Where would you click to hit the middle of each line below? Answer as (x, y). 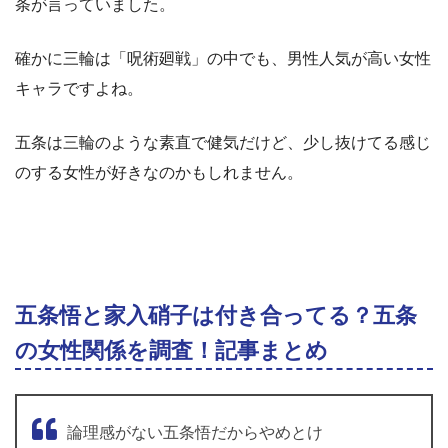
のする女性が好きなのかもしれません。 (159, 172)
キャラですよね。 (79, 88)
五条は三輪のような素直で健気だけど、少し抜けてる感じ (223, 142)
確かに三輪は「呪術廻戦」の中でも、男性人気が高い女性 (223, 58)
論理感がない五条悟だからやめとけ (195, 432)
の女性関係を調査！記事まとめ (171, 350)
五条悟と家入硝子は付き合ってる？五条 (216, 315)
